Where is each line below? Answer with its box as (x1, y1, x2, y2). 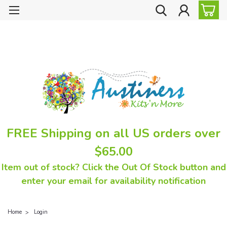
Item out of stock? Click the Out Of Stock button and (1, 161, 226, 173)
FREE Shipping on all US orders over (7, 125, 220, 141)
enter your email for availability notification (21, 174, 206, 187)
